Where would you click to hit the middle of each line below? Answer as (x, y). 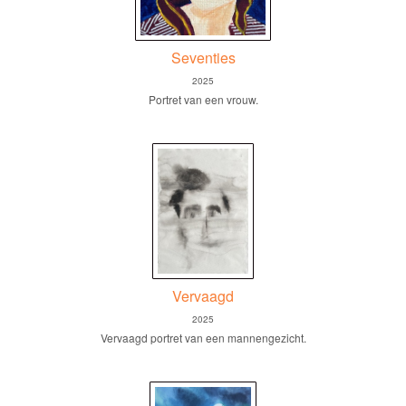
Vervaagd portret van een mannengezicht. (203, 337)
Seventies (203, 57)
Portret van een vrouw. (203, 99)
